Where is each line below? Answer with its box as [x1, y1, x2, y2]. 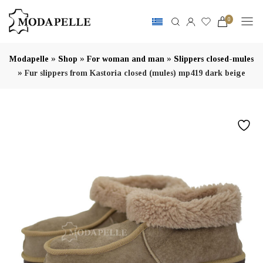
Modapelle [9, 55, 49, 63]
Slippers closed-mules [174, 55, 254, 63]
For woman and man [87, 55, 164, 63]
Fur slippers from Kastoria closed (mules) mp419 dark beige [25, 69, 245, 77]
